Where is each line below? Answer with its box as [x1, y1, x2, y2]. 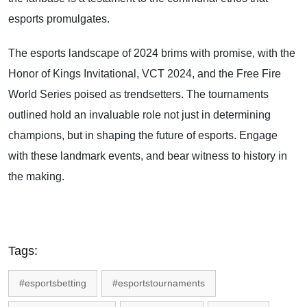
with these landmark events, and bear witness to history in [8, 150, 287, 162]
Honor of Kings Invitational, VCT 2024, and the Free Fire [8, 68, 281, 79]
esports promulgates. [8, 13, 110, 25]
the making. [8, 171, 64, 182]
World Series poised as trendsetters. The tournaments [8, 88, 269, 100]
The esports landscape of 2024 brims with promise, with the [8, 47, 295, 59]
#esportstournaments [112, 278, 205, 288]
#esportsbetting [19, 278, 86, 288]
